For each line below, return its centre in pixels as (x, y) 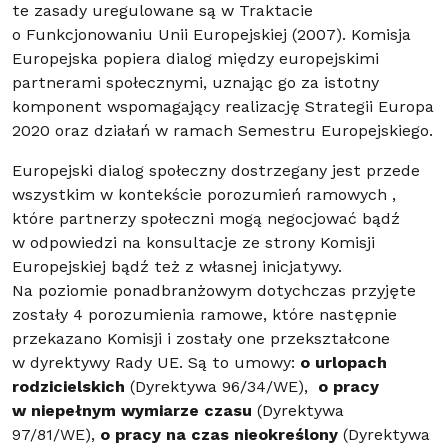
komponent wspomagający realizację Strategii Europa (223, 108)
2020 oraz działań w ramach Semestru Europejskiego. (222, 132)
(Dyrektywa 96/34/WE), (221, 388)
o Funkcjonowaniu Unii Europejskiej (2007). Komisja (211, 36)
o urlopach (343, 364)
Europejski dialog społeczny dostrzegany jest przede (216, 172)
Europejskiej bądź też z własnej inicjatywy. (177, 268)
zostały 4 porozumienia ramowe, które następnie (204, 316)
